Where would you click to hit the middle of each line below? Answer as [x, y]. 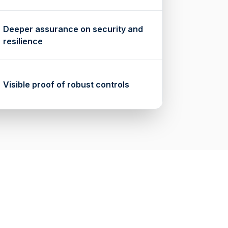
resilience [23, 41]
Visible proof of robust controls [66, 84]
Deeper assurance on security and [73, 29]
